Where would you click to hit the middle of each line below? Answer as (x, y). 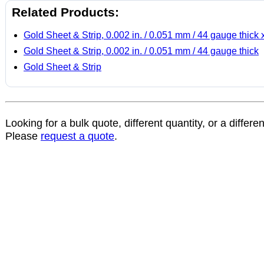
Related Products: (65, 12)
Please (23, 136)
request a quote (77, 136)
